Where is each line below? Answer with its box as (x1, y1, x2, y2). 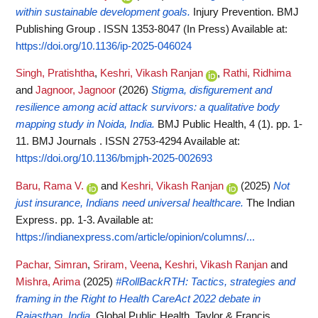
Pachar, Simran (16, 258, 87, 270)
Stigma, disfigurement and (151, 84, 272, 97)
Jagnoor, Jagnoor (35, 84, 116, 97)
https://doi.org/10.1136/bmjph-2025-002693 (16, 153, 212, 165)
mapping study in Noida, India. (16, 119, 155, 131)
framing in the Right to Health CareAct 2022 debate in (16, 292, 261, 305)
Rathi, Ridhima (223, 67, 291, 79)
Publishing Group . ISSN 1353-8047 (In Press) (16, 23, 231, 35)
